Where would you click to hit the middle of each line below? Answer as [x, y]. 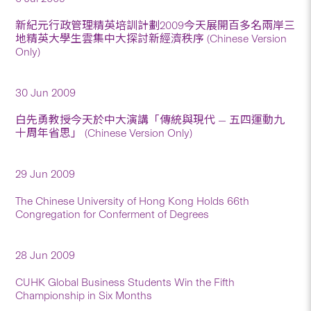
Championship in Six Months [84, 295]
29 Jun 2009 [45, 174]
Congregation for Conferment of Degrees [112, 214]
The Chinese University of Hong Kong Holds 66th [133, 201]
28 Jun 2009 [45, 255]
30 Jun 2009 [46, 92]
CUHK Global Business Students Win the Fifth [125, 282]
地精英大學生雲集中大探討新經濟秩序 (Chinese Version [151, 38]
